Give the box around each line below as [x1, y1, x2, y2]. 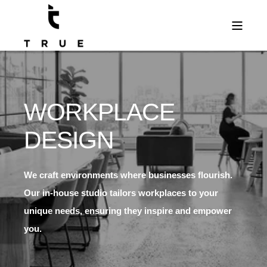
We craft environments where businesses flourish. [24, 170, 232, 180]
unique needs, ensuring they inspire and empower [24, 206, 232, 216]
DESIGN [24, 126, 114, 154]
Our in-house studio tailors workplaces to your [24, 188, 218, 198]
